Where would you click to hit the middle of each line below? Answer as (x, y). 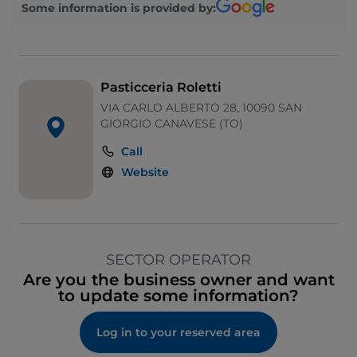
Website (145, 173)
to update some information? (178, 296)
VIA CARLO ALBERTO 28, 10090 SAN (202, 108)
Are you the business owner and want (178, 280)
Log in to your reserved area (178, 333)
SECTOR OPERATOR (178, 260)
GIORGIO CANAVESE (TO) (172, 124)
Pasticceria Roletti (161, 88)
